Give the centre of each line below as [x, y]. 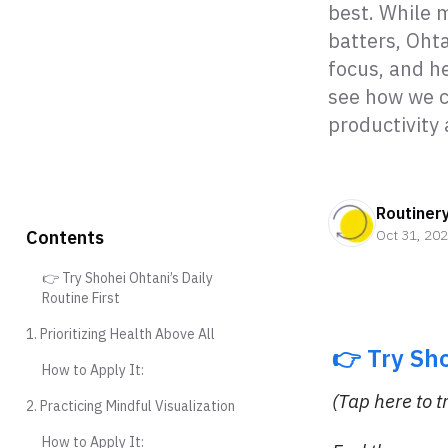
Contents [65, 237]
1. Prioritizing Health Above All [120, 334]
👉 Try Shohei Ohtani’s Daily [127, 278]
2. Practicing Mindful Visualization [130, 406]
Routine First [81, 298]
